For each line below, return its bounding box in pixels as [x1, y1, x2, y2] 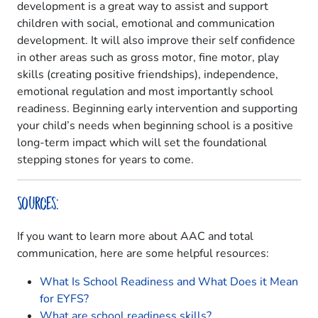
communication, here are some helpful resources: [17, 246, 269, 262]
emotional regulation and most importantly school [17, 84, 273, 100]
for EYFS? [40, 291, 89, 307]
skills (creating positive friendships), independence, [17, 67, 278, 83]
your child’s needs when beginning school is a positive [17, 118, 293, 134]
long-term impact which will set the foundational [17, 135, 267, 151]
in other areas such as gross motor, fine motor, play [17, 50, 279, 66]
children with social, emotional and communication [17, 16, 275, 32]
